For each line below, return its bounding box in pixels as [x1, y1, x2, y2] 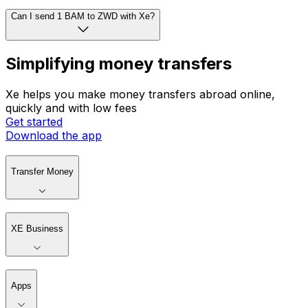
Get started [5, 115, 63, 129]
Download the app [5, 129, 102, 143]
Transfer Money [11, 166, 74, 177]
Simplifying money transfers [5, 54, 232, 74]
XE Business [11, 223, 63, 234]
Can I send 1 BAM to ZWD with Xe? [11, 10, 155, 21]
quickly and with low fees [5, 101, 137, 115]
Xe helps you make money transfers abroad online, [5, 87, 275, 102]
